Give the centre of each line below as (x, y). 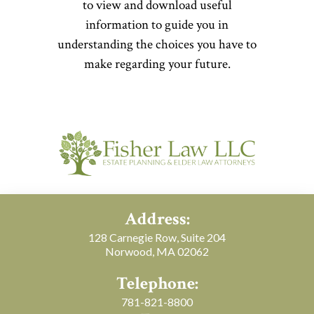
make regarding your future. (157, 64)
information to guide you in (157, 25)
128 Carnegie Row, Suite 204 (157, 237)
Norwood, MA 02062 (157, 251)
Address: (157, 219)
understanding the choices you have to (157, 45)
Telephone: (157, 284)
